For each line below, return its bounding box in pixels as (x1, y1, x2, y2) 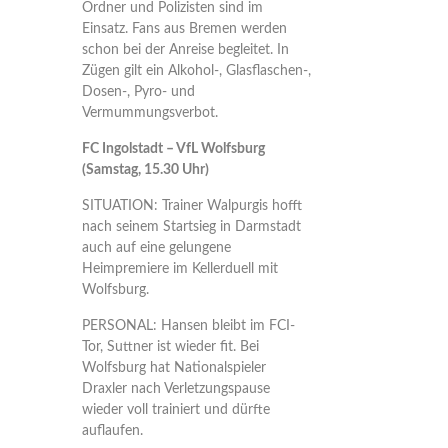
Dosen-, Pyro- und (81, 85, 195, 99)
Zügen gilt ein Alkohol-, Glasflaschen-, (81, 64, 311, 78)
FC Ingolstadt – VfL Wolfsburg (81, 142, 265, 156)
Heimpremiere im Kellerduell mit (81, 262, 278, 276)
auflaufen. (81, 424, 143, 438)
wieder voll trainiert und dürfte (81, 403, 270, 417)
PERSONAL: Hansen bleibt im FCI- (81, 319, 295, 333)
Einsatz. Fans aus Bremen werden (81, 22, 287, 36)
